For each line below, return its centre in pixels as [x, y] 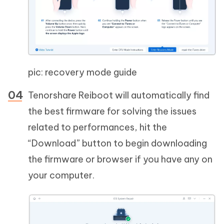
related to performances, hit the [97, 127]
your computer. [61, 175]
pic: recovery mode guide [82, 72]
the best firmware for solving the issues [112, 111]
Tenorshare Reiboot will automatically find [119, 95]
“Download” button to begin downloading [117, 143]
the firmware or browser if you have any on [120, 159]
